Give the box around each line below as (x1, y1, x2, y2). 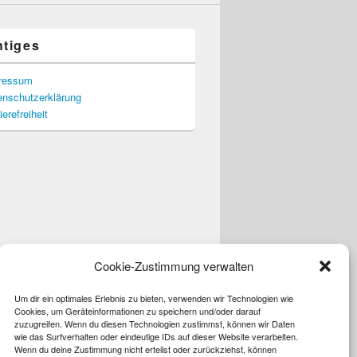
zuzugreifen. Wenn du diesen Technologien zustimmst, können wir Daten (14, 317, 295, 330)
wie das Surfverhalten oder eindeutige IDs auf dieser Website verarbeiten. (14, 330, 298, 343)
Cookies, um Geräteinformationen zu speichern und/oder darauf (14, 304, 261, 317)
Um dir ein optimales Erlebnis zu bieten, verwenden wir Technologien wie (14, 292, 293, 304)
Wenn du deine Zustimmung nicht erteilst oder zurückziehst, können (14, 343, 277, 355)
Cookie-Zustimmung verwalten (94, 257, 253, 274)
